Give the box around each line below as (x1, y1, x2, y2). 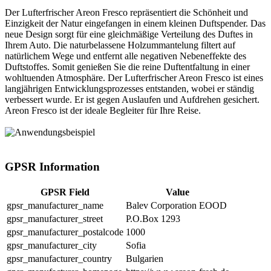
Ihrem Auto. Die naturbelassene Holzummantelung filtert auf (5, 40, 235, 51)
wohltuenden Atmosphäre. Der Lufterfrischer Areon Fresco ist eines (5, 73, 263, 83)
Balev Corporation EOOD (126, 200, 227, 211)
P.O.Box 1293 (126, 213, 180, 224)
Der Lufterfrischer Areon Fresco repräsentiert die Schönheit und (5, 7, 248, 18)
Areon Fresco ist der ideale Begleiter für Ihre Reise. (5, 105, 201, 116)
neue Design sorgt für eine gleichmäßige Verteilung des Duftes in (5, 29, 253, 40)
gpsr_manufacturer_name (7, 200, 103, 211)
